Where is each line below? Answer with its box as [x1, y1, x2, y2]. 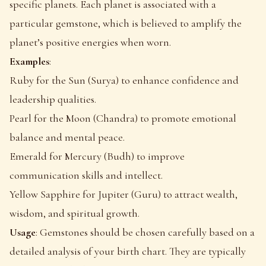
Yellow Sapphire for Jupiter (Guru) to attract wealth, [9, 187, 237, 201]
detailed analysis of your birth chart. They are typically [9, 244, 246, 258]
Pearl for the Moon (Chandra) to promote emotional [9, 111, 236, 125]
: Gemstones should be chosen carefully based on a [36, 225, 255, 239]
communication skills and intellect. [9, 168, 163, 182]
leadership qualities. [9, 92, 96, 106]
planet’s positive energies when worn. [9, 35, 171, 49]
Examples [9, 54, 49, 68]
